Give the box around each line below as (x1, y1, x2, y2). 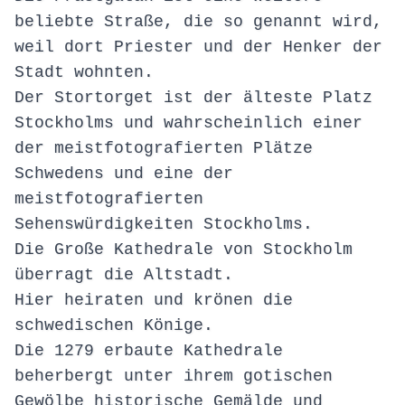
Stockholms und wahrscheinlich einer (14, 114, 363, 133)
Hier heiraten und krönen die (14, 291, 293, 310)
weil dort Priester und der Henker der (14, 38, 382, 57)
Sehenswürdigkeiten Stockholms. (14, 215, 313, 234)
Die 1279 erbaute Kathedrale (14, 342, 283, 361)
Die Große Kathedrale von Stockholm (14, 240, 353, 259)
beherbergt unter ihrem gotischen (14, 367, 333, 386)
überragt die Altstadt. (14, 266, 243, 285)
